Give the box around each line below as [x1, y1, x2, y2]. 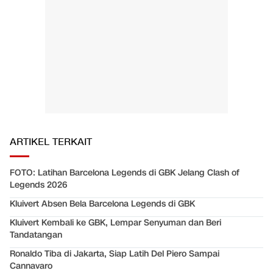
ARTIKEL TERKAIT [10, 136, 92, 149]
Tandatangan [10, 229, 62, 241]
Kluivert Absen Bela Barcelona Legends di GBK [10, 198, 195, 210]
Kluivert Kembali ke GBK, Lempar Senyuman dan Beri [10, 217, 221, 229]
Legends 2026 [10, 179, 67, 191]
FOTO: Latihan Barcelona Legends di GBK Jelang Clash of [10, 167, 239, 179]
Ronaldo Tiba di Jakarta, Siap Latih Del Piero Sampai [10, 248, 219, 260]
